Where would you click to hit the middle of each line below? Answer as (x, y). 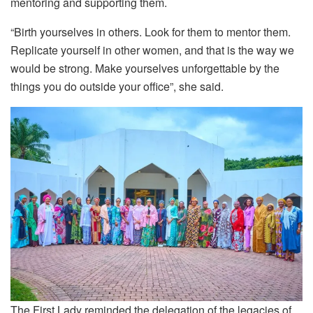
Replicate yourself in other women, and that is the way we (152, 50)
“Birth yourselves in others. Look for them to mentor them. (151, 31)
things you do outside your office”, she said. (117, 86)
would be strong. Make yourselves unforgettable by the (145, 68)
